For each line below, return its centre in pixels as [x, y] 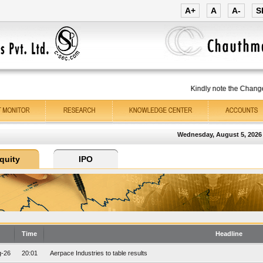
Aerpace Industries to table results [99, 253]
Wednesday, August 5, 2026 [216, 134]
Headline [229, 234]
